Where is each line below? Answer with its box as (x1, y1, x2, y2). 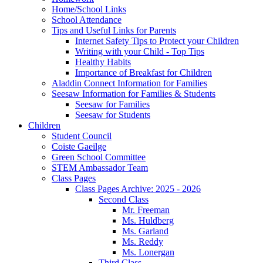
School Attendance (52, 14, 122, 25)
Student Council (52, 130, 112, 141)
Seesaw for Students (75, 109, 150, 120)
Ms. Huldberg (122, 215, 174, 225)
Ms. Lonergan (122, 247, 174, 257)
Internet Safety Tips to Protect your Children (75, 35, 239, 46)
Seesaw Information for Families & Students (52, 88, 215, 99)
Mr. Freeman (122, 204, 170, 215)
